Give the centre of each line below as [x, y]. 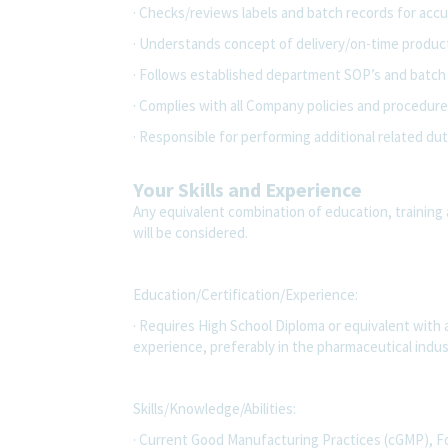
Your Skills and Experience [247, 189]
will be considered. [190, 232]
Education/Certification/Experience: [245, 294]
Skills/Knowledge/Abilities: [214, 408]
